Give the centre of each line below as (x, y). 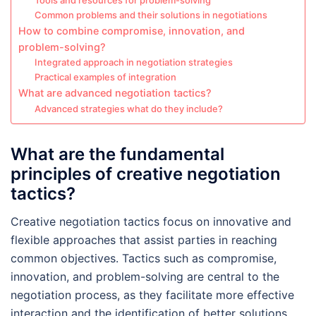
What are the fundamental (117, 154)
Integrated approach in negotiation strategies (133, 62)
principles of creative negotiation (146, 174)
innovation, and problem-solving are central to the (145, 277)
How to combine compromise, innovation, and (132, 31)
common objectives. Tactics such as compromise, (144, 259)
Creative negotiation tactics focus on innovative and (151, 222)
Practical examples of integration (105, 77)
